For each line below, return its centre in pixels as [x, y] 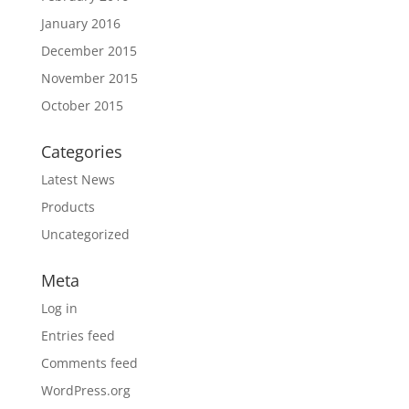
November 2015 [89, 79]
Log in [59, 309]
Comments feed [89, 363]
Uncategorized [85, 235]
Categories [81, 152]
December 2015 [89, 51]
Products [68, 207]
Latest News [78, 180]
